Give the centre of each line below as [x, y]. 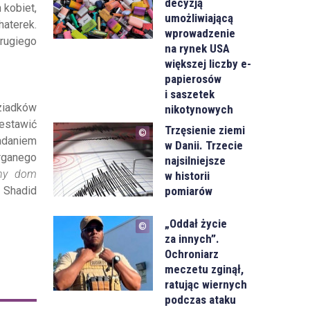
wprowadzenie [200, 33]
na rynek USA [198, 48]
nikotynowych [199, 109]
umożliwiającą [199, 18]
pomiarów [189, 191]
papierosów [193, 79]
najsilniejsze [195, 160]
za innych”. [192, 239]
